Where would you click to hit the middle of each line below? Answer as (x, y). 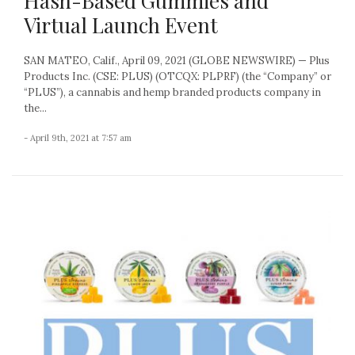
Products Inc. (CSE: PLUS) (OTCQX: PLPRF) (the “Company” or (177, 77)
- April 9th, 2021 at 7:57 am (78, 138)
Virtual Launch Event (121, 25)
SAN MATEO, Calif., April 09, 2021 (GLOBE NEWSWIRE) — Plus (177, 61)
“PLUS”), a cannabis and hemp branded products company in (172, 93)
